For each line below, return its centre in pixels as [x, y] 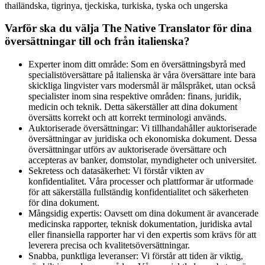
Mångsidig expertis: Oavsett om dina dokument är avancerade [143, 214]
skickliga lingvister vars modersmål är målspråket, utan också [142, 86]
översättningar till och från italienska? [97, 41]
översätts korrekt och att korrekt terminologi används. [127, 118]
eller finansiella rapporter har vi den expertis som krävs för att [142, 235]
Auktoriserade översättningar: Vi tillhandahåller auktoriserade [143, 128]
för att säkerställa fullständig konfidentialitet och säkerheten [138, 192]
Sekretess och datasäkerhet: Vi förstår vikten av [116, 171]
